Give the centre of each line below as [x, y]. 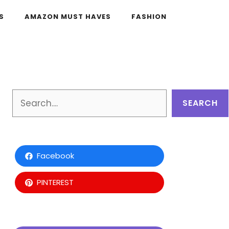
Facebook [55, 156]
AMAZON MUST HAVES [68, 17]
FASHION [149, 17]
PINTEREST [55, 182]
